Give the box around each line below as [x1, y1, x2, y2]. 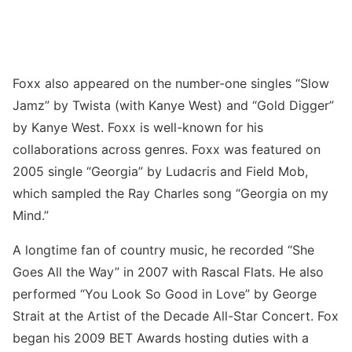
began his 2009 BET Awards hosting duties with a [13, 330, 309, 346]
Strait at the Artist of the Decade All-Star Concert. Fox [13, 308, 339, 324]
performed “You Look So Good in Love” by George [13, 286, 317, 302]
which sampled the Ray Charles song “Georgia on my [13, 185, 328, 202]
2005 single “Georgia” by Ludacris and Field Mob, [13, 163, 308, 180]
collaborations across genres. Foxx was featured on [13, 141, 321, 158]
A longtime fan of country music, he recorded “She [13, 242, 314, 258]
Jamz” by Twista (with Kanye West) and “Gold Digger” [13, 97, 334, 114]
